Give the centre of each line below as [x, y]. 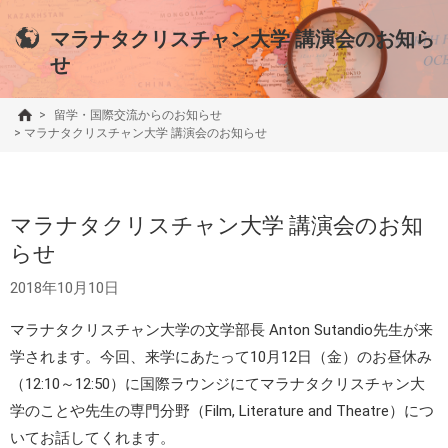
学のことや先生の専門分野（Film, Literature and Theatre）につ [222, 411]
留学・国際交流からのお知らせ [138, 115]
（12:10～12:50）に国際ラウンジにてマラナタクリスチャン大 [217, 384]
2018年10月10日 [64, 288]
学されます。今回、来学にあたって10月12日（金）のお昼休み [221, 357]
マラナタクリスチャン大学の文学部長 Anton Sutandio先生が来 [221, 330]
